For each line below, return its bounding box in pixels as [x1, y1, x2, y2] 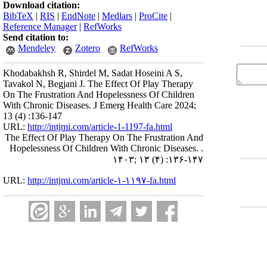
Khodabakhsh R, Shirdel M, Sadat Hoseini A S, [3, 68, 182, 78]
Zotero [75, 43, 100, 53]
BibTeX [3, 11, 33, 21]
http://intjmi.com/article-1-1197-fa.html [27, 122, 172, 132]
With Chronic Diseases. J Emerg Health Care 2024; [3, 100, 196, 110]
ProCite [139, 11, 167, 21]
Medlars [102, 11, 132, 21]
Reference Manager [3, 21, 77, 32]
